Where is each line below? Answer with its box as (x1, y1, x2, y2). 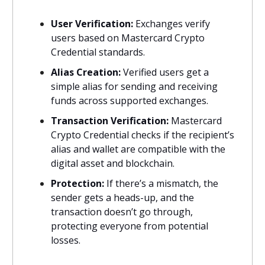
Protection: (51, 176, 104, 190)
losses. (51, 233, 80, 247)
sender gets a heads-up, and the (51, 190, 194, 204)
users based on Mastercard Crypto (51, 31, 205, 44)
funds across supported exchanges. (51, 93, 208, 107)
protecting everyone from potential (51, 219, 208, 232)
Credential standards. (51, 45, 145, 59)
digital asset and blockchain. (51, 156, 174, 170)
